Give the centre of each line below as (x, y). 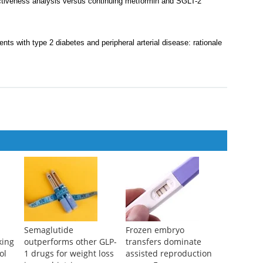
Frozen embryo (155, 230)
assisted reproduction (168, 254)
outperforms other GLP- (70, 242)
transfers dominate (163, 242)
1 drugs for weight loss (69, 254)
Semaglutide (48, 230)
